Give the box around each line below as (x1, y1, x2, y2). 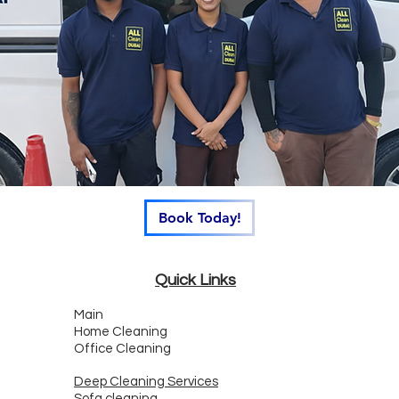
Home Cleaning (74, 325, 167, 338)
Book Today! (158, 209, 241, 226)
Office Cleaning (74, 342, 171, 355)
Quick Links (155, 272, 236, 289)
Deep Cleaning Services (74, 375, 218, 388)
